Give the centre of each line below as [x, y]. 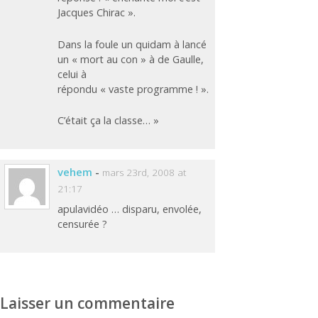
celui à [72, 74]
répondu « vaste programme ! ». [133, 89]
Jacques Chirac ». [97, 13]
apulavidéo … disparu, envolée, [130, 209]
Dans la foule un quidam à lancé [132, 44]
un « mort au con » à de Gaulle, [131, 59]
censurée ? [83, 224]
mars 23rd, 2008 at [144, 172]
